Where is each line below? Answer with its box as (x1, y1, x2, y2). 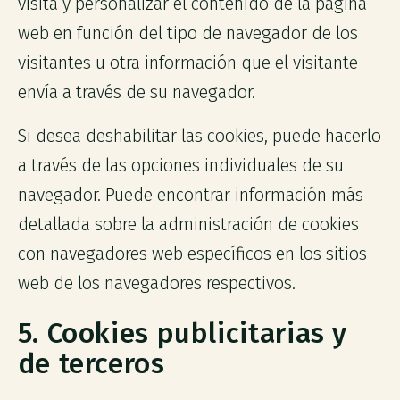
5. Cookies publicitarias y (17, 317, 348, 351)
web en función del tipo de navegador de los (17, 22, 358, 44)
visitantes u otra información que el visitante (17, 52, 358, 73)
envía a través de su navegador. (17, 81, 255, 103)
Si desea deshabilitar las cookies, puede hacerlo (17, 125, 381, 146)
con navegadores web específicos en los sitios (17, 243, 367, 264)
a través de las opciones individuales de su (17, 154, 344, 176)
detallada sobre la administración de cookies (17, 213, 359, 235)
